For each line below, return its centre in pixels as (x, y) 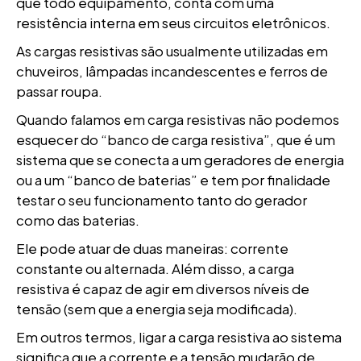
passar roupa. (59, 91)
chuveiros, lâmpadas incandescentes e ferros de (172, 71)
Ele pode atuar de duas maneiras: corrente (152, 248)
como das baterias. (78, 220)
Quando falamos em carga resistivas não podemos (178, 119)
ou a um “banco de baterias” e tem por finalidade (173, 180)
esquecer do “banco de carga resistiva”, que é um (176, 139)
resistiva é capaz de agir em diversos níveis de (163, 288)
